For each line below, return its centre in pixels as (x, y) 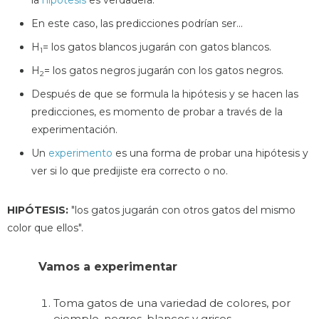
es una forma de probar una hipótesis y (210, 153)
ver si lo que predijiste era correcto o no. (130, 171)
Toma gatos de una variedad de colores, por (172, 303)
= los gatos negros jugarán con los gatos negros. (164, 70)
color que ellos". (45, 228)
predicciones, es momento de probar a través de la (157, 111)
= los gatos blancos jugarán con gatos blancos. (157, 47)
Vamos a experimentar (108, 266)
